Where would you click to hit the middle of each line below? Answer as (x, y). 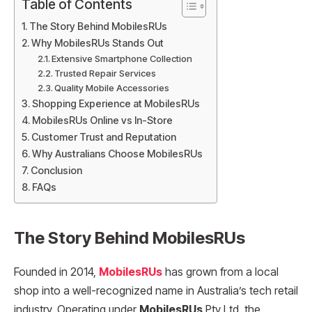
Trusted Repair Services (106, 73)
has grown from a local (220, 272)
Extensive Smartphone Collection (122, 58)
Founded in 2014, (56, 272)
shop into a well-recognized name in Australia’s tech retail (156, 290)
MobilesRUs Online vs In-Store (102, 120)
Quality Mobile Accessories (112, 87)
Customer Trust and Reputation (103, 136)
